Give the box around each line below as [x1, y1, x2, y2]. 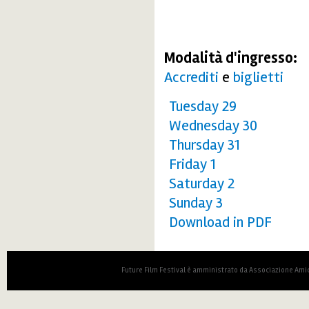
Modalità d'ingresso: [164, 48, 300, 67]
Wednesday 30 [169, 116, 257, 134]
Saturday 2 [169, 174, 235, 192]
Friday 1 [169, 154, 216, 173]
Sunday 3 [169, 193, 223, 212]
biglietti [233, 68, 283, 86]
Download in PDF [169, 212, 272, 231]
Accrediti [164, 68, 219, 86]
